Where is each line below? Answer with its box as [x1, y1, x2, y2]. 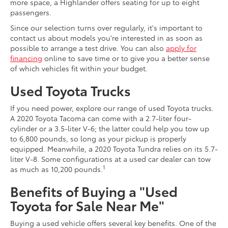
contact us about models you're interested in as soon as [10, 33, 203, 43]
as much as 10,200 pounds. [10, 164, 103, 175]
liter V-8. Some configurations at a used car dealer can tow [10, 154, 211, 164]
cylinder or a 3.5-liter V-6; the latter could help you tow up [10, 123, 209, 134]
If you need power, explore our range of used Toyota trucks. [10, 103, 214, 113]
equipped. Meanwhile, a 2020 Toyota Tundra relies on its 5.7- [10, 144, 218, 154]
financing [10, 53, 42, 64]
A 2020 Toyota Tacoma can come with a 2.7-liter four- [10, 113, 191, 124]
